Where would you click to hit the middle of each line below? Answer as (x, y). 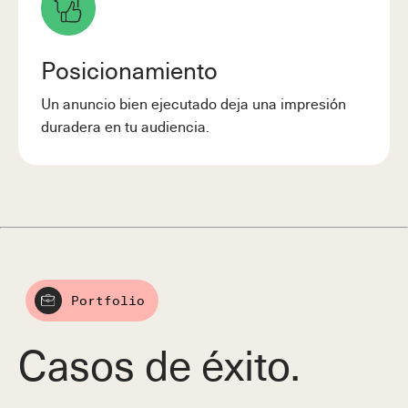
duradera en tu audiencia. (125, 125)
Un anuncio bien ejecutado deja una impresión (194, 102)
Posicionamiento (129, 69)
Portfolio (108, 301)
